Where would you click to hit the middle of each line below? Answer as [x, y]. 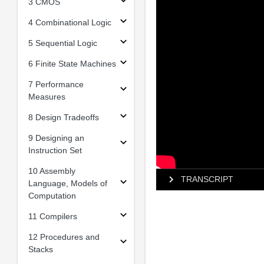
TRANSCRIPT [207, 179]
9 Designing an [56, 138]
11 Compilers [52, 216]
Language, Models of [67, 183]
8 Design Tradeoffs [63, 117]
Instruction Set [55, 150]
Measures [47, 96]
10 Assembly [52, 171]
